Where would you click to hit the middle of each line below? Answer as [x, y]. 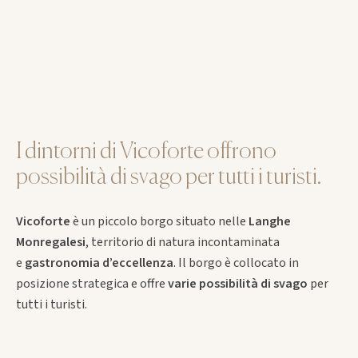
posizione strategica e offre [91, 284]
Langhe [269, 221]
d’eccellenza [137, 263]
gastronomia [62, 263]
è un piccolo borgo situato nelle [159, 221]
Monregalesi [50, 242]
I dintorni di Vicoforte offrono [146, 152]
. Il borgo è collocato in [236, 263]
